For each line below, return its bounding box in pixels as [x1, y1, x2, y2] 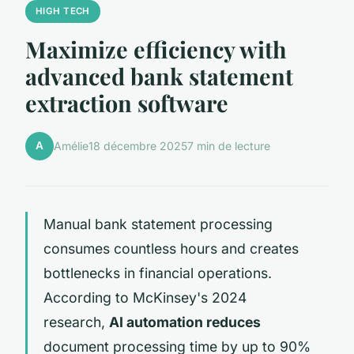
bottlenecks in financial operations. [43, 264, 272, 281]
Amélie [54, 139, 88, 153]
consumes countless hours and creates [43, 239, 299, 257]
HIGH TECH [35, 6, 90, 17]
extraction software [25, 87, 228, 118]
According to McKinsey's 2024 [43, 288, 247, 306]
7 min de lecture [187, 139, 270, 153]
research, [43, 313, 109, 330]
